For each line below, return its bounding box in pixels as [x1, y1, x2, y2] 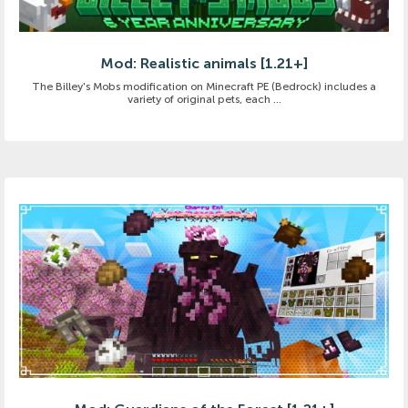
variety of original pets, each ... [127, 92, 281, 106]
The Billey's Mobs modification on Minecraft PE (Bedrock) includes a [32, 79, 376, 93]
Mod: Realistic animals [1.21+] [100, 54, 308, 72]
